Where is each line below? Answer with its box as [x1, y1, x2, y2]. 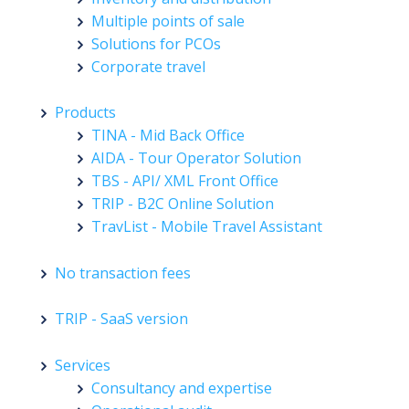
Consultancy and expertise [91, 377, 272, 398]
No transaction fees [55, 262, 191, 283]
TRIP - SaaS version [55, 309, 188, 330]
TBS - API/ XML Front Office [91, 171, 278, 192]
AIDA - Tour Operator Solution [91, 148, 301, 169]
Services [55, 354, 110, 375]
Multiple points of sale [91, 10, 245, 31]
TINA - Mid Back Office [91, 125, 245, 146]
